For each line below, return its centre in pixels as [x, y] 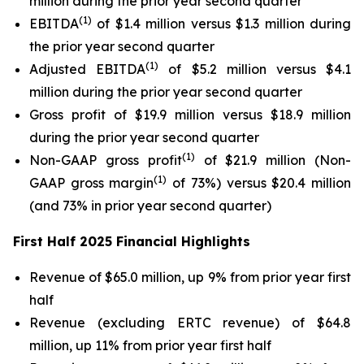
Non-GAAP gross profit [106, 160]
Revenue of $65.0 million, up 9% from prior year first [190, 277]
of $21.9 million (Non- [273, 160]
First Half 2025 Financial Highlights [132, 241]
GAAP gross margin [92, 183]
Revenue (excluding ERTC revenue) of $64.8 [190, 323]
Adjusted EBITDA [88, 69]
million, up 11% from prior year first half [150, 345]
